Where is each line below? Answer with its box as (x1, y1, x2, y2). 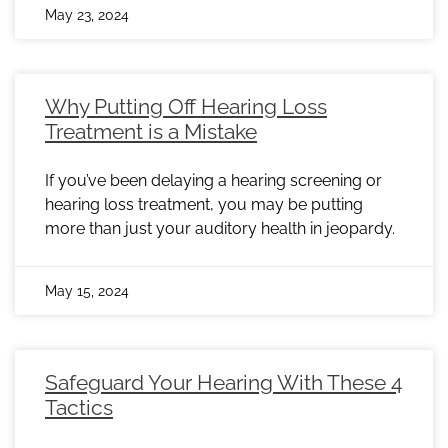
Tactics (45, 395, 113, 421)
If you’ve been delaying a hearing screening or (45, 171, 382, 191)
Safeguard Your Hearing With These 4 (45, 370, 402, 396)
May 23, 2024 (45, 7, 129, 24)
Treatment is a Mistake (45, 119, 257, 145)
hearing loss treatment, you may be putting (45, 195, 363, 215)
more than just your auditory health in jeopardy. (45, 219, 395, 239)
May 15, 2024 (45, 283, 129, 300)
